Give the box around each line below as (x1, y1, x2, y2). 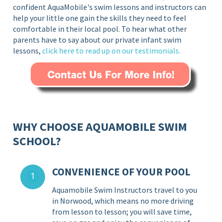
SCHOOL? (13, 133, 61, 149)
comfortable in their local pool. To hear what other (13, 23, 187, 34)
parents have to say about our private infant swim (13, 34, 182, 45)
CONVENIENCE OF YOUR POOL (52, 165, 191, 178)
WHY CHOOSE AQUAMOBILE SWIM (13, 118, 187, 134)
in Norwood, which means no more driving (52, 195, 194, 206)
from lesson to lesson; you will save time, (52, 206, 192, 217)
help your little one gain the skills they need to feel (13, 12, 187, 23)
